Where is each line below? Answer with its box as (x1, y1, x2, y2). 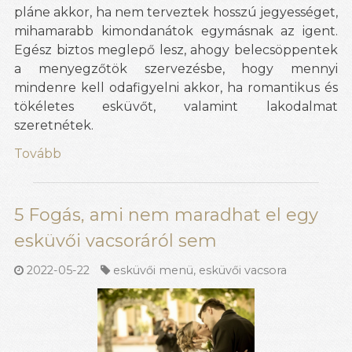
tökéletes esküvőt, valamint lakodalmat (14, 98, 338, 114)
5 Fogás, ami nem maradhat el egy (14, 203, 318, 225)
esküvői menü (113, 262, 194, 277)
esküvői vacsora (199, 262, 288, 277)
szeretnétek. (14, 117, 93, 133)
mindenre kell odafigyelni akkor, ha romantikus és (14, 79, 338, 95)
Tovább (14, 145, 61, 161)
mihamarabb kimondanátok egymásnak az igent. (14, 23, 338, 38)
